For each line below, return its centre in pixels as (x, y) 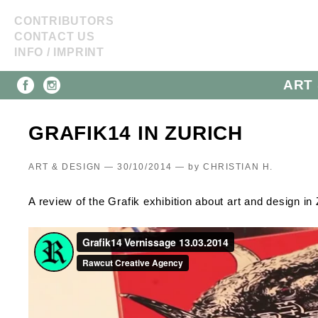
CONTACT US (55, 37)
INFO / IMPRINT (59, 52)
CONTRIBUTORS (64, 21)
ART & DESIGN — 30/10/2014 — (109, 167)
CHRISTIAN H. (236, 167)
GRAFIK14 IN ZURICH (136, 133)
